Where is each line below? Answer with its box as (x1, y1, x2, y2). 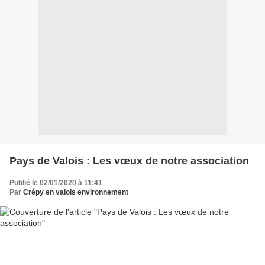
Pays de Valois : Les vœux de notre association (9, 154, 249, 167)
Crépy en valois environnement (23, 188, 128, 196)
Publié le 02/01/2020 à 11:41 (9, 178, 102, 187)
